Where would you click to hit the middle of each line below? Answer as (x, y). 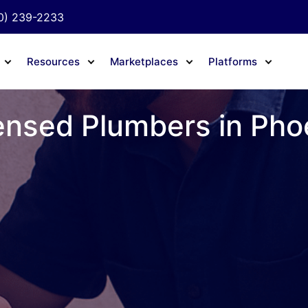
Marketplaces (144, 62)
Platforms (232, 62)
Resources (53, 62)
